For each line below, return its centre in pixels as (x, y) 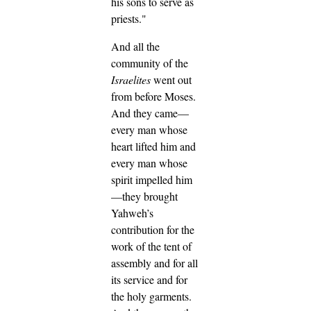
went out (171, 80)
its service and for (149, 280)
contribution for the (153, 230)
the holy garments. (151, 296)
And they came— (150, 113)
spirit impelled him (152, 180)
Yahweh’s (132, 213)
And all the (135, 47)
